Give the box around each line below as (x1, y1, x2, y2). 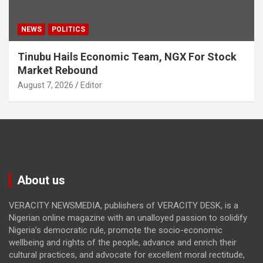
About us (17, 173, 65, 187)
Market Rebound (18, 63, 98, 76)
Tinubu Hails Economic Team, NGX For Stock (18, 50, 237, 63)
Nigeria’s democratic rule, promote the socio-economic (9, 224, 222, 235)
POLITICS (52, 25, 85, 33)
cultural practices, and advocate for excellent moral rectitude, (9, 249, 245, 260)
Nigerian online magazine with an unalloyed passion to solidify (9, 212, 247, 223)
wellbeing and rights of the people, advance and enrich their (9, 237, 237, 248)
